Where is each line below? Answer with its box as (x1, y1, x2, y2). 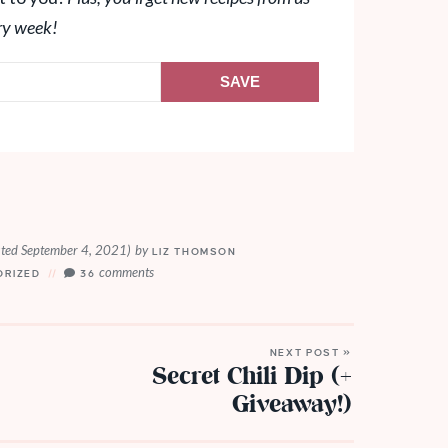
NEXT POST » (269, 346, 352, 358)
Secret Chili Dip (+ (152, 359, 352, 395)
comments (99, 263, 155, 280)
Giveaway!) (232, 387, 352, 423)
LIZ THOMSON (147, 245, 237, 257)
